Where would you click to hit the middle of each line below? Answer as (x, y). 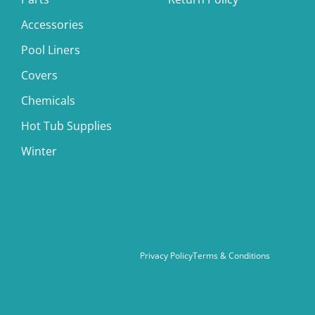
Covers (39, 76)
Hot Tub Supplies (66, 126)
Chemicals (48, 101)
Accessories (52, 25)
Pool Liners (51, 50)
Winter (39, 152)
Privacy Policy (166, 256)
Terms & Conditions (231, 256)
